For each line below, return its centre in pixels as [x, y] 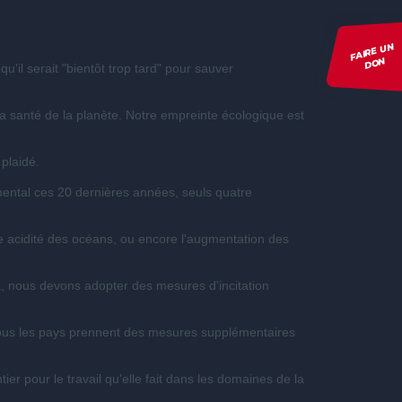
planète [97, 115]
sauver [214, 68]
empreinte [189, 115]
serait [42, 68]
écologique [252, 115]
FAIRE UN [371, 52]
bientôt [85, 68]
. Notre [139, 115]
